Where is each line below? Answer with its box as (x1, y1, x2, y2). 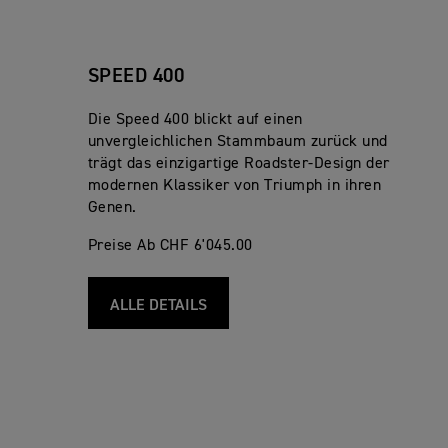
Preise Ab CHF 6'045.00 (87, 237, 253, 254)
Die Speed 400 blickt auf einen (87, 111, 303, 128)
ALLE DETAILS (109, 297, 207, 314)
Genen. (87, 199, 137, 216)
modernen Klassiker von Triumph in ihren (87, 177, 382, 194)
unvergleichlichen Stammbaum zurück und (87, 133, 388, 150)
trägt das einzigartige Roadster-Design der (87, 155, 390, 172)
